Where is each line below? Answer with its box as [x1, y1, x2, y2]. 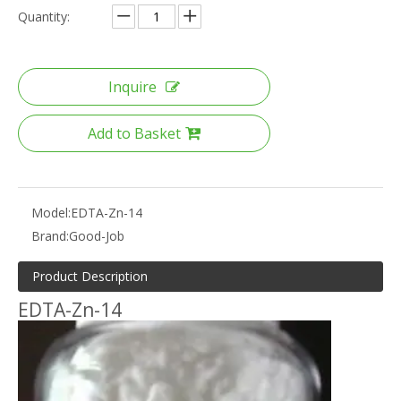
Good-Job [69, 226, 124, 244]
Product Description [32, 267, 148, 285]
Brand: [31, 226, 69, 244]
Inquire [108, 76, 157, 97]
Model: [31, 203, 71, 221]
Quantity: [18, 7, 70, 25]
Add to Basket [88, 123, 181, 143]
